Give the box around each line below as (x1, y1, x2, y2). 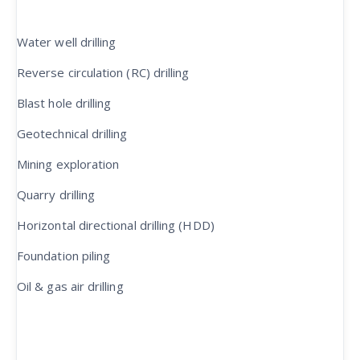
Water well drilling (17, 34, 117, 50)
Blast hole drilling (17, 95, 112, 111)
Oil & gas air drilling (17, 278, 124, 294)
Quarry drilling (17, 186, 96, 202)
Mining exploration (17, 156, 120, 172)
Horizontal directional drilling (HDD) (17, 217, 215, 233)
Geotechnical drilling (17, 125, 128, 141)
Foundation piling (17, 247, 111, 264)
